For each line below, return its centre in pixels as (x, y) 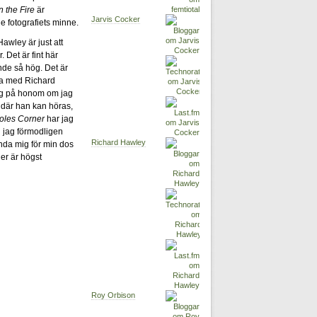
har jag (59, 119)
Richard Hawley (119, 143)
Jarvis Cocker (116, 19)
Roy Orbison (113, 295)
